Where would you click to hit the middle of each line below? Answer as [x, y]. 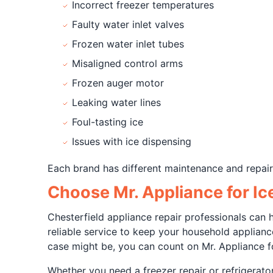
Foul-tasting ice [107, 122]
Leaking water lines [116, 102]
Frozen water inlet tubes [128, 44]
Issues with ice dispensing [131, 141]
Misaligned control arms [127, 63]
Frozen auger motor [118, 83]
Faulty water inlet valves [128, 24]
